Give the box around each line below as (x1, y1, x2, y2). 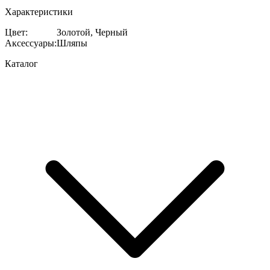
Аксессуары (5, 37, 54, 48)
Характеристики (5, 6, 73, 17)
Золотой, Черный (57, 27, 128, 37)
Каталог (5, 58, 38, 69)
